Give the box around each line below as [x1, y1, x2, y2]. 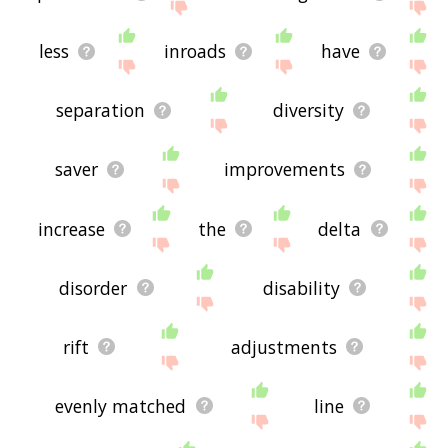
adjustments [230, 334, 337, 359]
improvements [223, 157, 345, 182]
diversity [272, 98, 344, 123]
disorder [59, 275, 128, 300]
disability [262, 275, 340, 300]
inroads [164, 39, 227, 64]
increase [37, 216, 105, 241]
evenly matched [55, 393, 187, 418]
